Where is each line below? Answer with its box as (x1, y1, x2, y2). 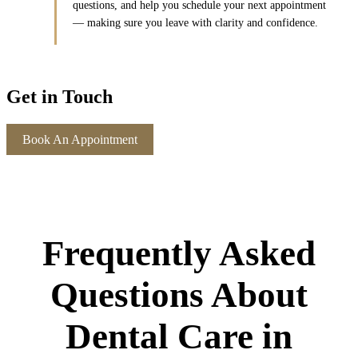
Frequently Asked (42, 233, 316, 274)
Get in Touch (6, 86, 113, 107)
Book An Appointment (22, 132, 137, 146)
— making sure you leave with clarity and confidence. (73, 17, 318, 30)
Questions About (50, 275, 308, 316)
